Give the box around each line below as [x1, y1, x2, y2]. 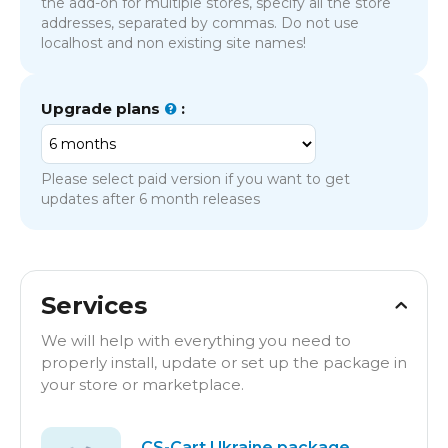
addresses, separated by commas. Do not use [41, 13, 359, 32]
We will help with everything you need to [41, 330, 351, 350]
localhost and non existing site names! [41, 33, 306, 52]
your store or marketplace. [41, 374, 244, 394]
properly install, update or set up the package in [41, 352, 407, 372]
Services [41, 290, 147, 320]
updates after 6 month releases [41, 189, 260, 208]
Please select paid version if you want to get [41, 169, 350, 188]
